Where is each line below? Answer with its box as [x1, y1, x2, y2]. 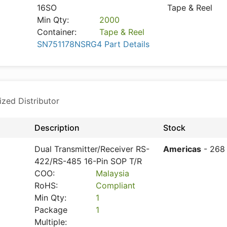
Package [34, 205, 67, 215]
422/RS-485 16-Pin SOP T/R [34, 156, 142, 166]
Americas [163, 144, 201, 154]
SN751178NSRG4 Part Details [37, 39, 149, 49]
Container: [37, 27, 77, 37]
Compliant [96, 180, 136, 191]
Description [34, 123, 80, 133]
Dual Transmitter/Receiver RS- [34, 144, 149, 154]
